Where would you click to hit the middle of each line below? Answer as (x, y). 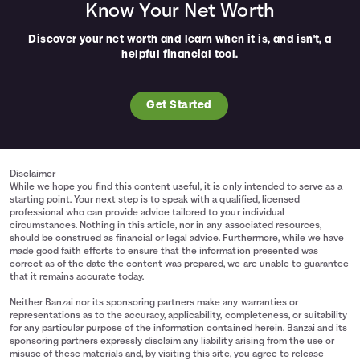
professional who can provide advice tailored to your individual (147, 213)
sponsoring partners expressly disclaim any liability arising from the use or (172, 342)
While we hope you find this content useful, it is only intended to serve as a (176, 188)
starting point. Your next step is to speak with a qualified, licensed (155, 200)
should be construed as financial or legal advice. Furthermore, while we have (177, 239)
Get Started (179, 106)
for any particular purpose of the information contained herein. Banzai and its (178, 329)
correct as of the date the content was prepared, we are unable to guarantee (179, 265)
